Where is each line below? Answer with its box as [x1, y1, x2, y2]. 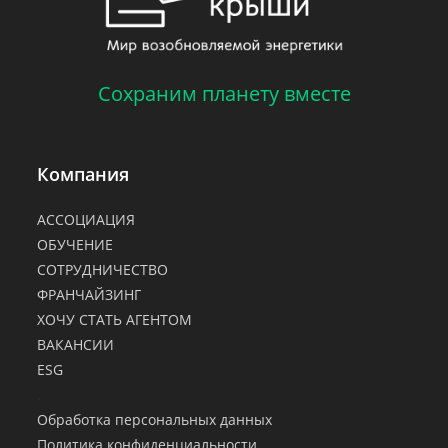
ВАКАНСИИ [37, 335, 115, 355]
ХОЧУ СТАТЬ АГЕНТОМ [37, 310, 193, 330]
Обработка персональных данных [37, 410, 273, 430]
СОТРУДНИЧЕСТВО [37, 260, 169, 280]
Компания [37, 162, 130, 187]
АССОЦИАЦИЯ [37, 210, 136, 230]
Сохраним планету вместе [97, 80, 351, 108]
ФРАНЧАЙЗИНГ [37, 285, 142, 305]
